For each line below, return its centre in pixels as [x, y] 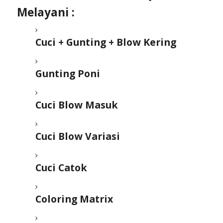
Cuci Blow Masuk [77, 105]
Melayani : [46, 12]
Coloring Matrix [74, 199]
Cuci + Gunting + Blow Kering [106, 42]
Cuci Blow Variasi [78, 136]
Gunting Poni [69, 74]
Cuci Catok [61, 168]
